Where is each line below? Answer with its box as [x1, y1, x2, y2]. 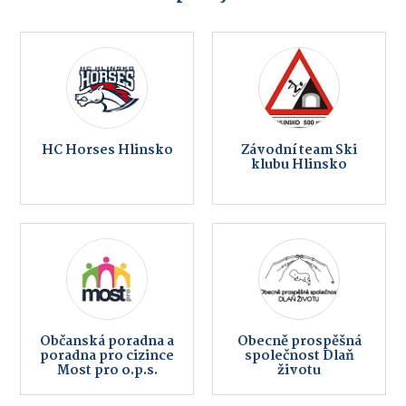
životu [277, 359, 321, 382]
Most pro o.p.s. [56, 359, 158, 382]
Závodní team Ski [241, 140, 357, 162]
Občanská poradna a [40, 330, 174, 353]
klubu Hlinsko [251, 154, 347, 177]
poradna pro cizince [40, 344, 174, 367]
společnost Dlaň [244, 344, 354, 367]
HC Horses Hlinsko [41, 140, 173, 162]
